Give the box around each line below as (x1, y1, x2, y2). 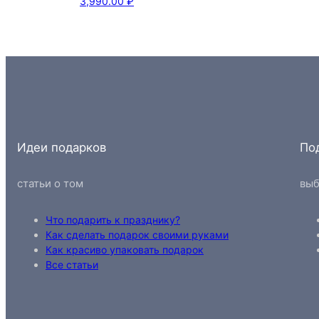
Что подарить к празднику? (46, 213, 180, 226)
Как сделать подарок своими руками (46, 228, 229, 241)
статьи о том (17, 176, 83, 190)
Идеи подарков (17, 140, 106, 155)
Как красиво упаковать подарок (46, 243, 204, 256)
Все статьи (46, 258, 98, 271)
